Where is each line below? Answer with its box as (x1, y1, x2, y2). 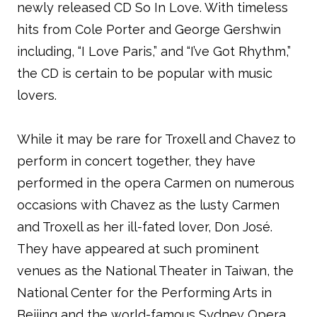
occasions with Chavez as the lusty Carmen (17, 197, 279, 212)
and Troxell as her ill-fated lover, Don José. (17, 219, 272, 234)
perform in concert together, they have (17, 154, 255, 168)
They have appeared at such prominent (17, 241, 259, 256)
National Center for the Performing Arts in (17, 285, 272, 300)
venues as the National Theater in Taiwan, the (17, 263, 294, 278)
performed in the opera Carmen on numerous (17, 175, 294, 190)
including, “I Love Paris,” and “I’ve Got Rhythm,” (17, 44, 291, 59)
